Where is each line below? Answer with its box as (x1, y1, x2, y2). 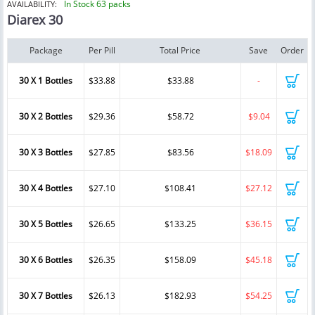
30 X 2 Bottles (19, 110, 72, 123)
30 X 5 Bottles (19, 218, 72, 231)
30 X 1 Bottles (19, 75, 72, 87)
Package (29, 44, 63, 57)
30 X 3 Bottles (19, 146, 72, 159)
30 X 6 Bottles (19, 254, 72, 266)
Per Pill (88, 44, 115, 57)
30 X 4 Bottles (19, 182, 72, 195)
